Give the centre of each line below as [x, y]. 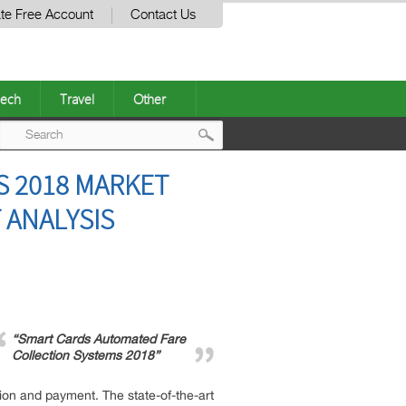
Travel [77, 99]
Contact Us [163, 15]
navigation [261, 208]
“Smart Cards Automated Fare [99, 339]
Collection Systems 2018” [86, 355]
